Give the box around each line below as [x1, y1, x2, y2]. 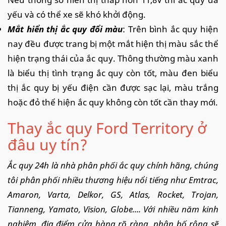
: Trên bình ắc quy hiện [123, 23, 219, 35]
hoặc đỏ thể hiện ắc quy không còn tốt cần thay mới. [8, 96, 218, 108]
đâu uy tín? [8, 134, 88, 155]
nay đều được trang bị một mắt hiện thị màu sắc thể [8, 37, 218, 49]
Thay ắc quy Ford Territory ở [8, 117, 206, 138]
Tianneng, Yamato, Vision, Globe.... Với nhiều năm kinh [8, 203, 218, 215]
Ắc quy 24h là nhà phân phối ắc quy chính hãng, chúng [8, 159, 218, 171]
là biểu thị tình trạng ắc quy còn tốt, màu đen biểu [8, 67, 218, 79]
